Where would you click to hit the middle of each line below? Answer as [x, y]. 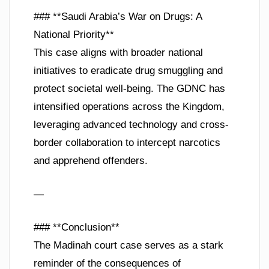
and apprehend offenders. [91, 161]
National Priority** [74, 35]
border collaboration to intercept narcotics [127, 143]
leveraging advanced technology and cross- [131, 125]
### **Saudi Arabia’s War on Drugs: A [118, 17]
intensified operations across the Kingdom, [129, 107]
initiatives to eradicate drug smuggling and [128, 71]
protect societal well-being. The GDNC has [129, 89]
